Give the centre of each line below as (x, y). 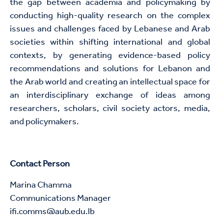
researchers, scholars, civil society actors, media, (110, 109)
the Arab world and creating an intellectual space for (110, 82)
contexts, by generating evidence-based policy (110, 56)
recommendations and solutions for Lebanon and (110, 69)
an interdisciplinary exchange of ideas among (110, 96)
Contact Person (41, 164)
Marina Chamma (41, 185)
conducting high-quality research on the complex (110, 16)
